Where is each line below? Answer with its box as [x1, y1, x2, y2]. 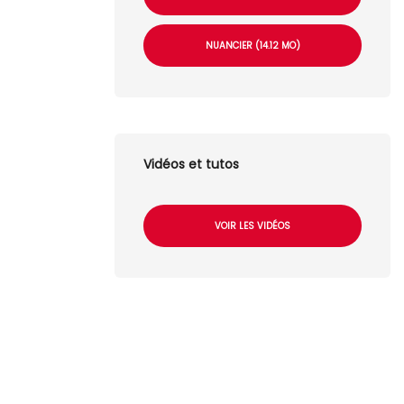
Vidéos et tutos [143, 154, 239, 173]
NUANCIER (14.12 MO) [205, 38, 300, 52]
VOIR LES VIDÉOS [215, 218, 290, 233]
